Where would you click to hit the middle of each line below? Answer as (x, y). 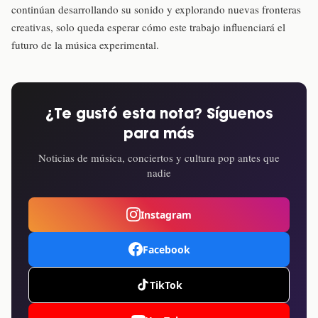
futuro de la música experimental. (85, 44)
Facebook (166, 249)
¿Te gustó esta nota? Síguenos (159, 114)
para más (159, 134)
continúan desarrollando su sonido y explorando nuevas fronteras (156, 9)
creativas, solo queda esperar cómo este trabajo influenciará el (148, 27)
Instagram (166, 214)
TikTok (166, 285)
